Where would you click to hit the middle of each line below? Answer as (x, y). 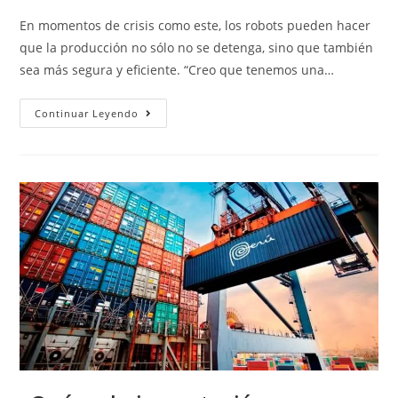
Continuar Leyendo (87, 114)
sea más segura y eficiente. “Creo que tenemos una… (177, 70)
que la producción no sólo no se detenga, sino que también (197, 48)
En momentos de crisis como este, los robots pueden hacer (195, 26)
